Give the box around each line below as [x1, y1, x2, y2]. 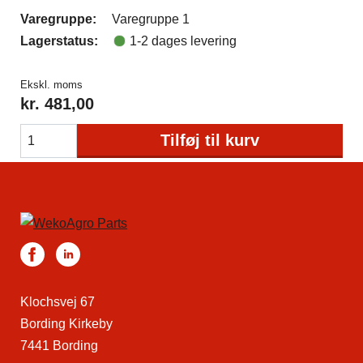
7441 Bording [20, 338, 98, 352]
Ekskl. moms [20, 79, 83, 91]
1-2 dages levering [130, 34, 237, 48]
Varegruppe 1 [112, 12, 190, 26]
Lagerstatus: [20, 34, 98, 48]
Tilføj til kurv [160, 131, 259, 149]
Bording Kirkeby [20, 316, 113, 331]
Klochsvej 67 [20, 294, 95, 309]
